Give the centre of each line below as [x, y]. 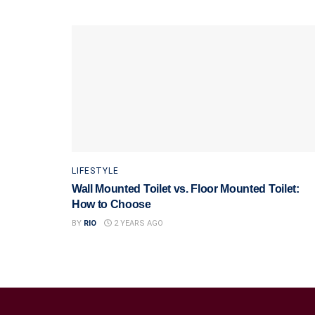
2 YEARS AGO [137, 223]
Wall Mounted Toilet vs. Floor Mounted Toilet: [186, 189]
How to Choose [111, 204]
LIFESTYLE [95, 171]
